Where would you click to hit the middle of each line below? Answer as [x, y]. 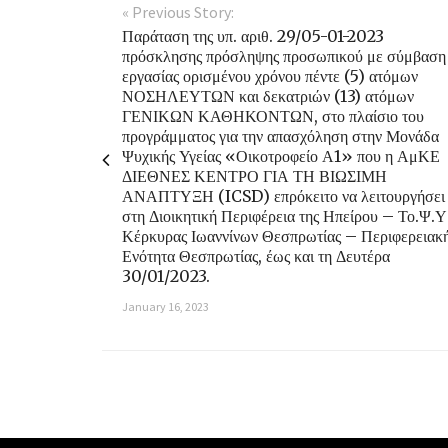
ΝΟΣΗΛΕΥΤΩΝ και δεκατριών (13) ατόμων [268, 96]
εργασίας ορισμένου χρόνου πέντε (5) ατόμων [270, 76]
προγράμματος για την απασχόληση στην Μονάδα [280, 136]
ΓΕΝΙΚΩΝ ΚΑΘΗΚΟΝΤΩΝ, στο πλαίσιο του [273, 116]
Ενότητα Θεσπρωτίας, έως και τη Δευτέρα [256, 256]
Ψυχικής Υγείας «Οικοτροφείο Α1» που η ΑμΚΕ [281, 156]
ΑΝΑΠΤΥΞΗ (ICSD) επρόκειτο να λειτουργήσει [283, 196]
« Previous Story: [178, 12]
